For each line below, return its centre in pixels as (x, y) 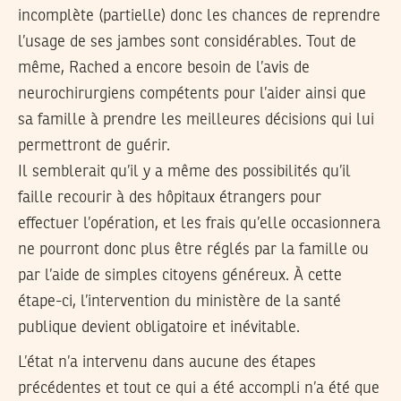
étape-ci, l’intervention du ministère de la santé (179, 302)
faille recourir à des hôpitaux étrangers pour (170, 198)
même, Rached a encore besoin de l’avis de (164, 68)
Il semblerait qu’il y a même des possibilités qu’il (184, 172)
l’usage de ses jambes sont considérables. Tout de (187, 43)
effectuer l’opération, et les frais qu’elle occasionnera (199, 224)
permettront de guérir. (94, 146)
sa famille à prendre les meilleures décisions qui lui (196, 120)
